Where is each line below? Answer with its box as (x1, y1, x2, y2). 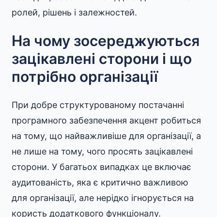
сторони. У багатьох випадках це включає (12, 162, 191, 172)
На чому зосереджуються (12, 32, 200, 49)
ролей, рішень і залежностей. (12, 7, 137, 17)
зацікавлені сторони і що (12, 50, 192, 67)
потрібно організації (12, 68, 158, 85)
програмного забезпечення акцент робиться (12, 115, 201, 125)
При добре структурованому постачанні (12, 100, 184, 110)
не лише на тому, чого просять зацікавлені (12, 146, 193, 156)
